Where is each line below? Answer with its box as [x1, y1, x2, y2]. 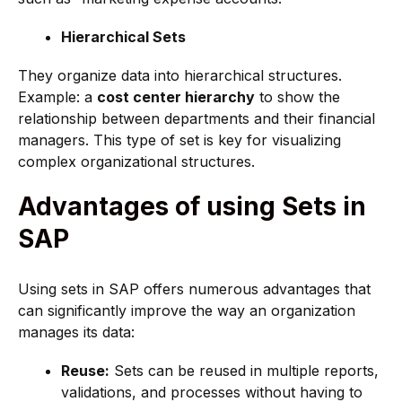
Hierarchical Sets [61, 28, 186, 47]
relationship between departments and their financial [18, 109, 375, 128]
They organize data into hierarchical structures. [18, 66, 342, 85]
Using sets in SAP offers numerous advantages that [18, 279, 371, 298]
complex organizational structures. [18, 153, 255, 171]
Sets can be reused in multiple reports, [109, 361, 379, 380]
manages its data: [18, 322, 139, 341]
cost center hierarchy [97, 88, 255, 107]
